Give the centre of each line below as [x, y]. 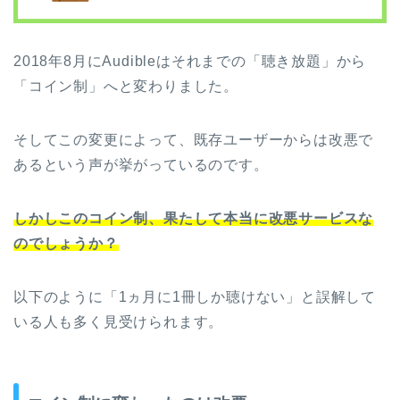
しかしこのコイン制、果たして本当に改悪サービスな [194, 218]
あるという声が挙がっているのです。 [141, 164]
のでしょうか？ [66, 243]
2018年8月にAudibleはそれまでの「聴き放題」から [190, 61]
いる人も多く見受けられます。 [119, 321]
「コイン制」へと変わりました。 [126, 86]
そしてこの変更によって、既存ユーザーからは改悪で [194, 139]
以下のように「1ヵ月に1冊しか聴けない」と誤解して [195, 296]
